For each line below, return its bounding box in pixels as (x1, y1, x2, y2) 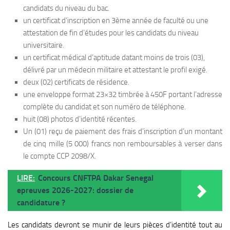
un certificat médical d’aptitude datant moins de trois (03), (23, 52, 205, 62)
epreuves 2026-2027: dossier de (17, 185, 133, 195)
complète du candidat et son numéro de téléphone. (23, 102, 186, 111)
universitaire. (23, 40, 64, 50)
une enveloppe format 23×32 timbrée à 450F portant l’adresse (23, 89, 222, 99)
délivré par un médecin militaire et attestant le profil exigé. (23, 65, 207, 74)
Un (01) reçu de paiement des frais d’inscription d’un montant (23, 126, 222, 136)
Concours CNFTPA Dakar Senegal (38, 172, 154, 183)
